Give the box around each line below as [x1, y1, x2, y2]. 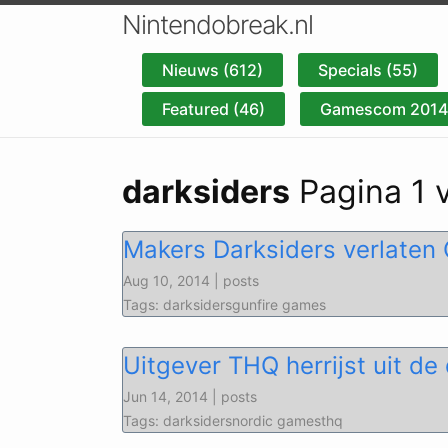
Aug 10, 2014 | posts [123, 272, 259, 289]
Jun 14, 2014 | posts [123, 388, 257, 405]
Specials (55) [318, 60, 418, 80]
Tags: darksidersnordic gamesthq [123, 412, 343, 429]
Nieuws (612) [162, 60, 263, 80]
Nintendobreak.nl [122, 9, 313, 40]
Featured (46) [162, 99, 265, 119]
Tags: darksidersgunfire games [123, 296, 326, 313]
